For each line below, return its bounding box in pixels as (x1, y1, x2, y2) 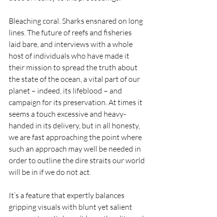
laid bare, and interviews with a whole (9, 39, 134, 49)
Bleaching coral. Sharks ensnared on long (9, 16, 144, 26)
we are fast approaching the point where (9, 132, 143, 142)
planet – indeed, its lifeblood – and (9, 86, 124, 95)
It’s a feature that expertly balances (9, 190, 126, 200)
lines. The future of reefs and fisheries (9, 28, 133, 37)
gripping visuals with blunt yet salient (9, 202, 134, 212)
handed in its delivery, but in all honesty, (9, 121, 141, 130)
